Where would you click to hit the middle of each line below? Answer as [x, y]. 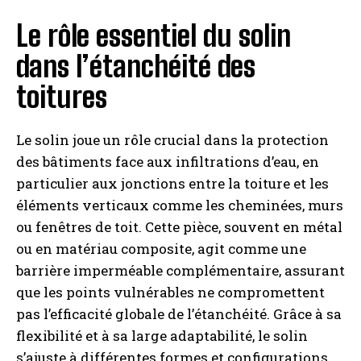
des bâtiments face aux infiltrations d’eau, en [168, 162]
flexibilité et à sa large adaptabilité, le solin [162, 336]
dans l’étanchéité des [136, 66]
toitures [62, 97]
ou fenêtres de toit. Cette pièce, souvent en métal [179, 227]
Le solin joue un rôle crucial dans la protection [172, 140]
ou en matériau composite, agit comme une [161, 249]
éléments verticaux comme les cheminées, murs [180, 205]
